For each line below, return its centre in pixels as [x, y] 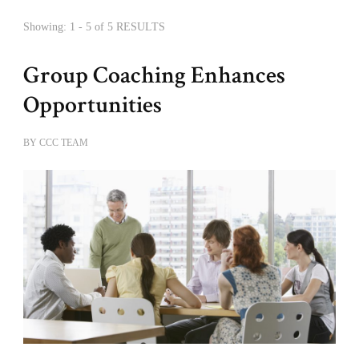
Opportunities [93, 105]
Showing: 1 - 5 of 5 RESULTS [94, 27]
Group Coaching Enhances [154, 75]
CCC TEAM [64, 143]
